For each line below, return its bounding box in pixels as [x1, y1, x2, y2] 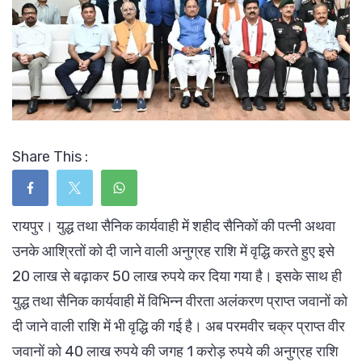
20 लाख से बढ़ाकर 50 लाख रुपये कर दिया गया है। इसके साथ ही [12, 267, 342, 285]
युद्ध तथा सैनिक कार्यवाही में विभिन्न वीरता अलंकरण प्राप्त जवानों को [12, 292, 347, 310]
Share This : [12, 147, 88, 166]
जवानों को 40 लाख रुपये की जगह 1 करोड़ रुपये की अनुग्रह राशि [12, 342, 339, 360]
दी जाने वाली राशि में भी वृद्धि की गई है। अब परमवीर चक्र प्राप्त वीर [12, 317, 345, 335]
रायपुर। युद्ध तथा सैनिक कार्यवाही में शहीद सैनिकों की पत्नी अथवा [12, 217, 335, 235]
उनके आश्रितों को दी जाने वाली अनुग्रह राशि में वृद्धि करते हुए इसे [12, 242, 335, 260]
